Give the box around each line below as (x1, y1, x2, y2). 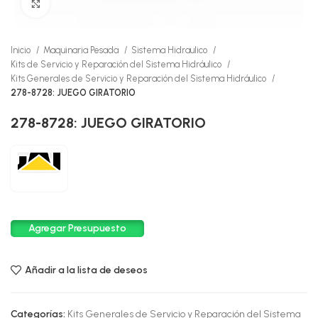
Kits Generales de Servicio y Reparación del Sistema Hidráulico (11, 73, 268, 84)
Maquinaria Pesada (43, 45, 121, 55)
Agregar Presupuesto (28, 222, 126, 235)
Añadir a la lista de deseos (24, 263, 148, 276)
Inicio (11, 45, 33, 55)
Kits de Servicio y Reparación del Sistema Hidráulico (11, 59, 224, 70)
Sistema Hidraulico (131, 45, 209, 55)
